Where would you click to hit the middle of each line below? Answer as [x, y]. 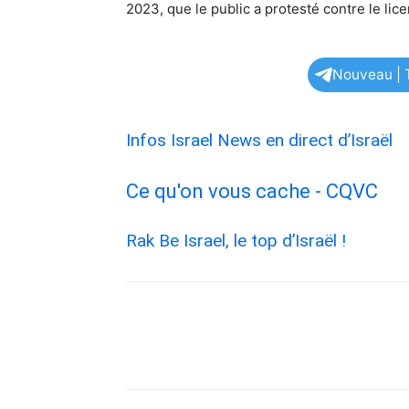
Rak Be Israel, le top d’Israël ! [236, 241]
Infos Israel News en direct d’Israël [262, 140]
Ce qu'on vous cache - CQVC [254, 191]
